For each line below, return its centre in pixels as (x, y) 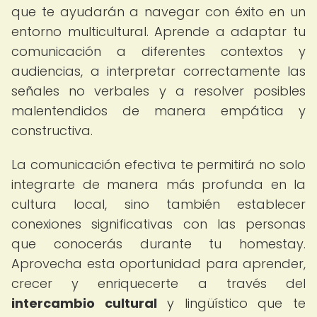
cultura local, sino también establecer (158, 204)
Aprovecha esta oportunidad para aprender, (158, 264)
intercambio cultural (84, 303)
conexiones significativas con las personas (158, 224)
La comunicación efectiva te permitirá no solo (158, 165)
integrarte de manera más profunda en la (158, 184)
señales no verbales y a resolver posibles (158, 91)
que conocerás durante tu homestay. (158, 244)
